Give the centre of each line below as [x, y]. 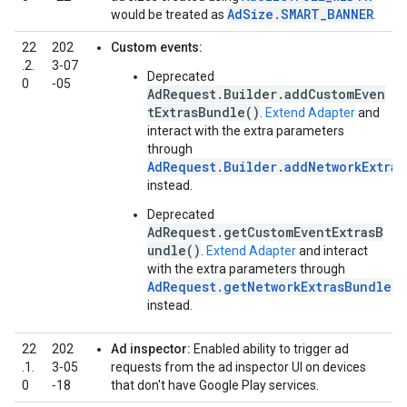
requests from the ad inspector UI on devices [238, 367]
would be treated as [169, 15]
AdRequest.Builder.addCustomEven [266, 94]
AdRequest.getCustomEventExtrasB [265, 232]
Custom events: [157, 47]
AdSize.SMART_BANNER [300, 14]
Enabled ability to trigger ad [270, 349]
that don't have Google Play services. [215, 385]
